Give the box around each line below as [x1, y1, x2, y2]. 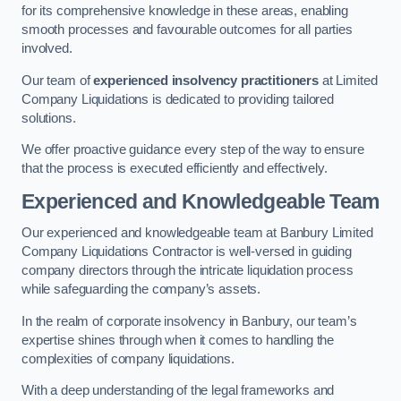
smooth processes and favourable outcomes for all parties [21, 22, 353, 38]
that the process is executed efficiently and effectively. [21, 161, 328, 176]
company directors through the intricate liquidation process [21, 263, 354, 278]
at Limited [319, 73, 378, 88]
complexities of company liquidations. [21, 351, 235, 366]
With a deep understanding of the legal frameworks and [21, 383, 335, 398]
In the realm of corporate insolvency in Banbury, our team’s [21, 313, 357, 328]
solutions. [21, 110, 76, 125]
